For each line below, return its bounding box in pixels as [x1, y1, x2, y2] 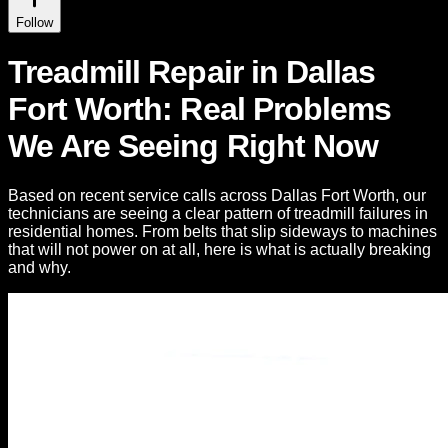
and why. [8, 258, 71, 276]
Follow [16, 15, 53, 30]
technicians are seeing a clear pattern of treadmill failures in [8, 204, 428, 222]
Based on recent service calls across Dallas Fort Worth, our [8, 186, 426, 204]
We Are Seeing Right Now [8, 128, 378, 165]
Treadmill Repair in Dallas [8, 54, 376, 91]
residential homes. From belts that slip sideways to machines [8, 222, 437, 240]
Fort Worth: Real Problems [8, 91, 392, 128]
